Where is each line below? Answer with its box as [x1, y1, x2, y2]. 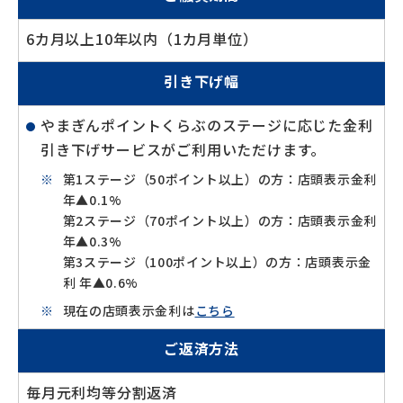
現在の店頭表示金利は [62, 301, 195, 319]
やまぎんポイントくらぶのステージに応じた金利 [40, 114, 373, 136]
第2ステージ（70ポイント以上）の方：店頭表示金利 [62, 211, 378, 229]
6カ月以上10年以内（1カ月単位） [26, 28, 258, 49]
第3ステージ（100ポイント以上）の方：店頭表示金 [62, 253, 372, 271]
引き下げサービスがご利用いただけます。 [40, 139, 327, 160]
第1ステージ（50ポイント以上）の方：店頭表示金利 [62, 170, 378, 188]
